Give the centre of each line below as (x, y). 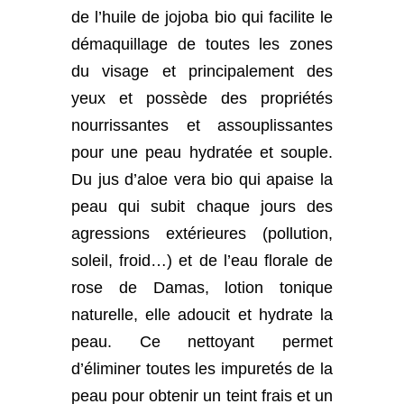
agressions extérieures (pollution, (202, 234)
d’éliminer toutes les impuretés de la (202, 369)
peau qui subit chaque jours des (202, 207)
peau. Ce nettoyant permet (202, 342)
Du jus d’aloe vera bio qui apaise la (202, 179)
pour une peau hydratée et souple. (202, 152)
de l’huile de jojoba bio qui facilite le (202, 17)
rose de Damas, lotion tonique (202, 288)
